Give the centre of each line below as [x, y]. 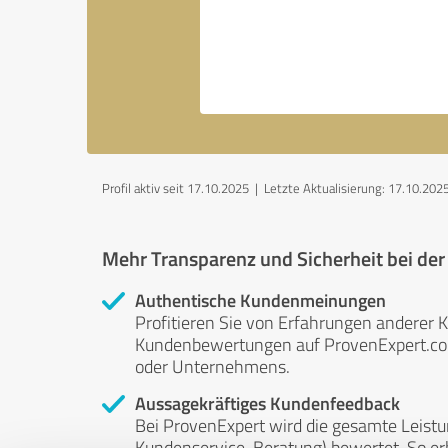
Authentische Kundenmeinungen [260, 300]
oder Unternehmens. [212, 366]
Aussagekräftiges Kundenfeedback [267, 403]
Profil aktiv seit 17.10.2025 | [183, 188]
